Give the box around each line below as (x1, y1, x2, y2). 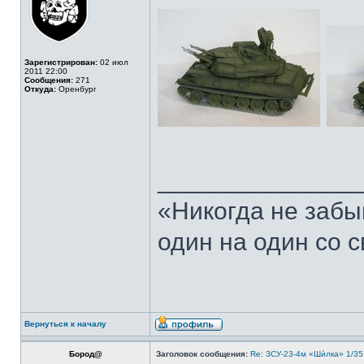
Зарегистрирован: (24, 58, 97, 67)
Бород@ (68, 349, 102, 358)
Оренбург (56, 84, 97, 93)
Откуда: (24, 84, 56, 93)
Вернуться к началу (24, 319, 106, 328)
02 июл (97, 58, 128, 67)
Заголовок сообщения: (156, 349, 248, 358)
